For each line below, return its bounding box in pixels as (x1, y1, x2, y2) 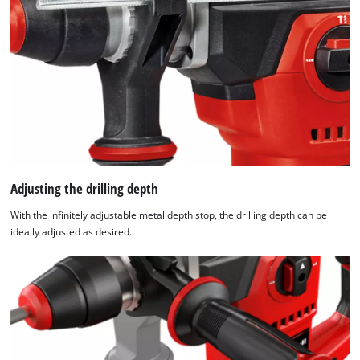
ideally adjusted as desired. (10, 226, 133, 239)
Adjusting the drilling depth (10, 178, 159, 198)
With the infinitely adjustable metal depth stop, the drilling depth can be (10, 209, 328, 222)
